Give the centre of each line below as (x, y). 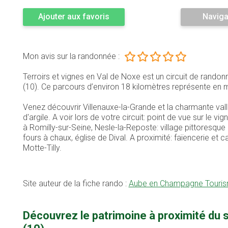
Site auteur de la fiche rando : (76, 184)
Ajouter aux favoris (74, 17)
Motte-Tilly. (42, 148)
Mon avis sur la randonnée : (71, 56)
